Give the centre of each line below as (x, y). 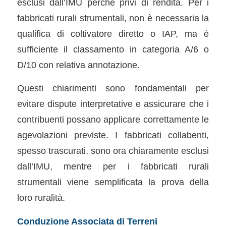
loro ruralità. (41, 198)
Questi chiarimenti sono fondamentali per (113, 88)
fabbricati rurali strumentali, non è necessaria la (113, 18)
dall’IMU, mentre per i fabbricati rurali (113, 166)
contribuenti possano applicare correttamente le (113, 120)
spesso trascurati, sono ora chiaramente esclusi (113, 151)
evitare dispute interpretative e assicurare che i (113, 104)
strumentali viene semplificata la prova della (113, 182)
